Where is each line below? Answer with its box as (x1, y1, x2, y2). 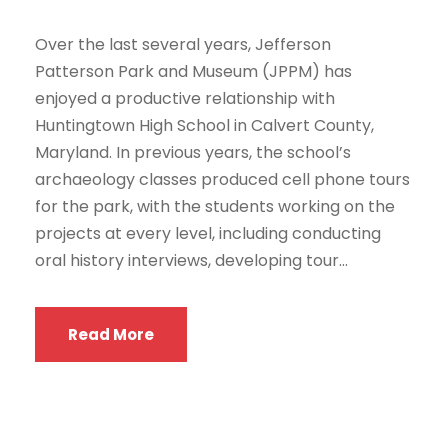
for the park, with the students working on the (35, 194, 395, 218)
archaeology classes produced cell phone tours (35, 167, 410, 191)
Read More (68, 323, 154, 345)
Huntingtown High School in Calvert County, (35, 113, 374, 137)
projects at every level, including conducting (35, 221, 381, 245)
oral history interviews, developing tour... (35, 248, 348, 272)
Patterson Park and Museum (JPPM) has (35, 59, 352, 83)
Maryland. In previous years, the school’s (35, 140, 351, 164)
